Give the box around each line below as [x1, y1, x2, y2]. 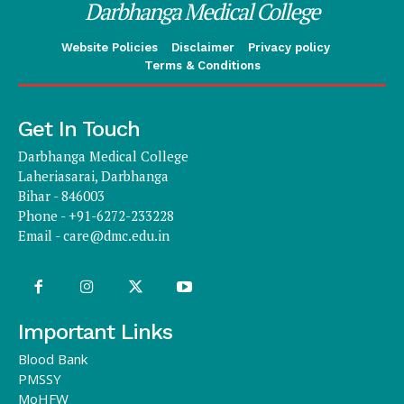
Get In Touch [18, 115, 140, 142]
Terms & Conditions [143, 58, 261, 72]
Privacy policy [247, 40, 330, 54]
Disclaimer [170, 40, 234, 54]
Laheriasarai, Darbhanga [18, 166, 169, 185]
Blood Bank [18, 350, 87, 369]
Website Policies [60, 40, 158, 54]
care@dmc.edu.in [63, 225, 170, 244]
